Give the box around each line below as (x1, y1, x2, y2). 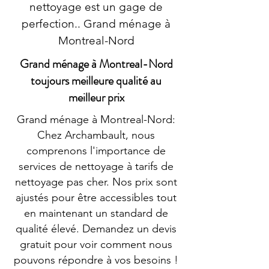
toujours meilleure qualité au (31, 72, 162, 89)
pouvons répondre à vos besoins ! (14, 253, 178, 267)
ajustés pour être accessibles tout (16, 191, 177, 204)
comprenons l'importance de (26, 144, 166, 157)
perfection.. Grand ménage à (22, 17, 171, 31)
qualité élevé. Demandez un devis (16, 222, 177, 235)
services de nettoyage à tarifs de (19, 160, 174, 173)
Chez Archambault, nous (37, 128, 155, 142)
